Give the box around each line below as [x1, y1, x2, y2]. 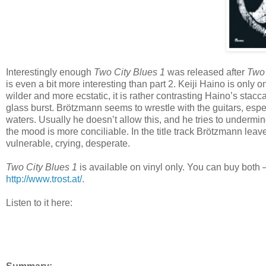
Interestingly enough [6, 66, 94, 77]
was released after [165, 66, 247, 77]
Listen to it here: [6, 197, 72, 208]
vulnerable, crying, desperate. [6, 138, 130, 148]
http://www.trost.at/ [6, 173, 82, 184]
